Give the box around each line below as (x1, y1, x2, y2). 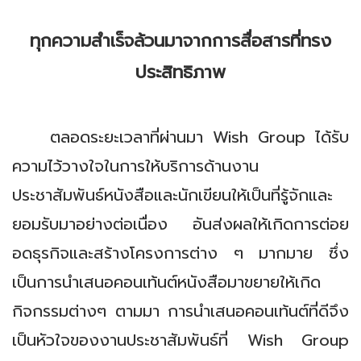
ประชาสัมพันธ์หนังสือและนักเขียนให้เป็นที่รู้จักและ (12, 183, 333, 207)
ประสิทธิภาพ (135, 59, 226, 85)
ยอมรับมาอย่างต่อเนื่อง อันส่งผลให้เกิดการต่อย (12, 212, 349, 236)
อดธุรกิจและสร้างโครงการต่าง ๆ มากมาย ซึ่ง (12, 241, 349, 265)
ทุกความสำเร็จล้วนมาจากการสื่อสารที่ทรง (30, 27, 331, 54)
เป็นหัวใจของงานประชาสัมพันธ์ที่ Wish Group (12, 328, 349, 352)
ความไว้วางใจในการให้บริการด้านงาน (12, 154, 259, 178)
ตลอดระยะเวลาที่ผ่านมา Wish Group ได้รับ (12, 125, 349, 149)
